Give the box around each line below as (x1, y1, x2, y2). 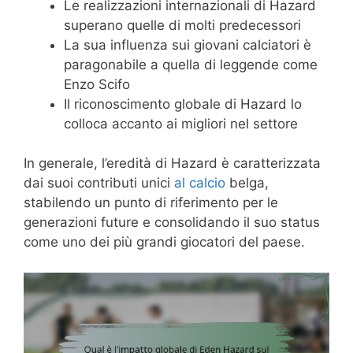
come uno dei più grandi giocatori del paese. (24, 234, 305, 251)
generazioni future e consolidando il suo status (24, 214, 320, 231)
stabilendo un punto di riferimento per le (24, 195, 278, 211)
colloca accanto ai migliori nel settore (64, 115, 298, 132)
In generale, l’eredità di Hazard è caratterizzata (24, 155, 321, 172)
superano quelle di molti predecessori (64, 17, 301, 33)
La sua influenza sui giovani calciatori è (64, 36, 311, 53)
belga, (225, 175, 269, 191)
